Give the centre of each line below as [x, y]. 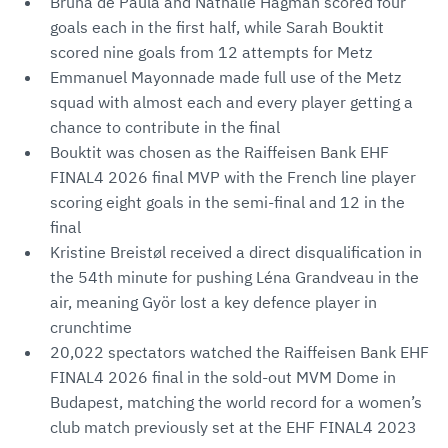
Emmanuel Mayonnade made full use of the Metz [225, 77]
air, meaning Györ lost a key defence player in [213, 302]
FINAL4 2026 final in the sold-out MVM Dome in [223, 377]
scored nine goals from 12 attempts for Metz [211, 52]
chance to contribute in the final [165, 127]
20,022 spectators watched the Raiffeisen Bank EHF [239, 352]
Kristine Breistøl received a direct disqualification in [236, 252]
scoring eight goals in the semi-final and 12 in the [227, 202]
